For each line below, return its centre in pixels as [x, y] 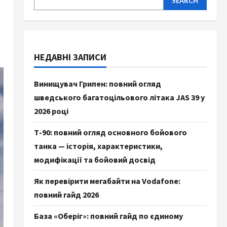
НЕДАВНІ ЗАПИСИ [70, 57]
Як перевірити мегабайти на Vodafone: [107, 181]
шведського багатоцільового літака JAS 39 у [119, 97]
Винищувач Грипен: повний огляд [97, 84]
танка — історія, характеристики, [98, 146]
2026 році [51, 111]
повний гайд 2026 [66, 195]
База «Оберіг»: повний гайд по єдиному [108, 216]
